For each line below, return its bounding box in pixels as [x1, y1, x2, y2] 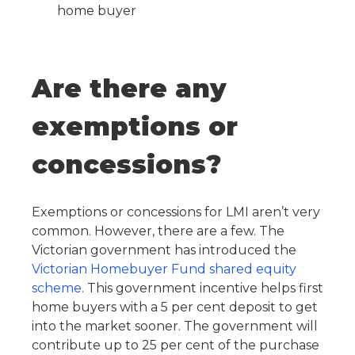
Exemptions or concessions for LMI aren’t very [32, 204, 320, 219]
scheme [32, 281, 82, 296]
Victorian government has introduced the [32, 242, 296, 258]
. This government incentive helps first [82, 281, 323, 296]
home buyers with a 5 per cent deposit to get [32, 300, 318, 315]
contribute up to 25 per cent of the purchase [32, 338, 319, 353]
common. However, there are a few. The [32, 223, 284, 239]
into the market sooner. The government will [32, 319, 318, 334]
